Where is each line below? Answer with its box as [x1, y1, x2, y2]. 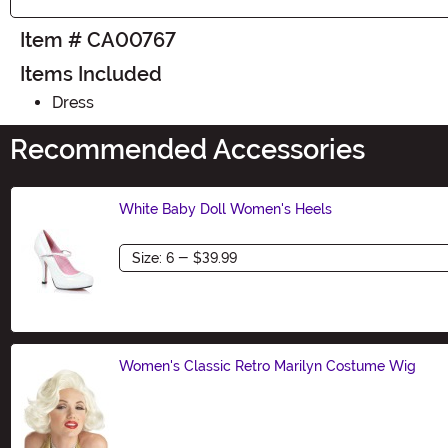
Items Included [20, 61, 162, 86]
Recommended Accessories [10, 133, 365, 166]
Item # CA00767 [20, 27, 176, 52]
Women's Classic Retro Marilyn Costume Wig [119, 357, 416, 374]
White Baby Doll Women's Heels [119, 200, 332, 217]
